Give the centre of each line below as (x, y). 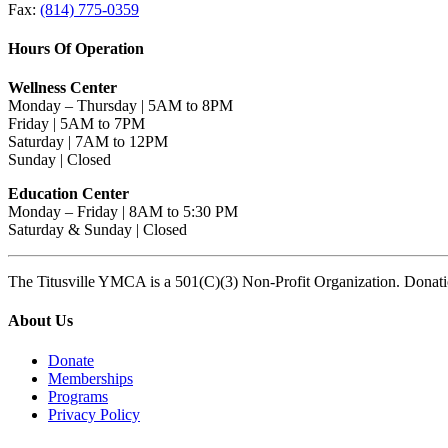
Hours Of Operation (76, 48)
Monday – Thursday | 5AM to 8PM (120, 106)
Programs (78, 396)
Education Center (68, 194)
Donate (71, 360)
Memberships (90, 378)
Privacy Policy (94, 414)
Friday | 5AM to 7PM (76, 124)
